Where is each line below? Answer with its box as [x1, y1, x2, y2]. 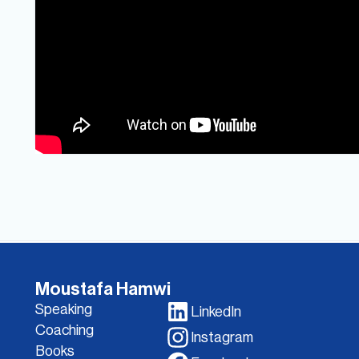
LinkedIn [190, 302, 241, 321]
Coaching [35, 321, 95, 340]
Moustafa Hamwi [35, 277, 171, 301]
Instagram [190, 328, 253, 347]
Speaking [35, 300, 93, 319]
